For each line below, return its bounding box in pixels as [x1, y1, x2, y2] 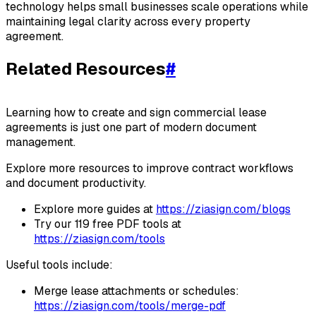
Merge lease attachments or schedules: [34, 284, 239, 299]
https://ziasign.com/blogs [156, 202, 291, 217]
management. [6, 135, 75, 150]
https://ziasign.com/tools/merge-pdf [34, 298, 226, 314]
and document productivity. [6, 176, 146, 191]
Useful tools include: [6, 257, 113, 273]
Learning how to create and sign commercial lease [6, 105, 267, 121]
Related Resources [6, 58, 166, 80]
